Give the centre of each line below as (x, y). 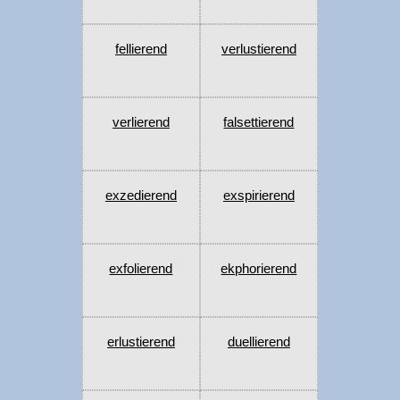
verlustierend (258, 49)
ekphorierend (259, 269)
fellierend (141, 49)
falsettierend (259, 122)
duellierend (258, 342)
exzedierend (141, 196)
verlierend (141, 122)
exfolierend (141, 269)
